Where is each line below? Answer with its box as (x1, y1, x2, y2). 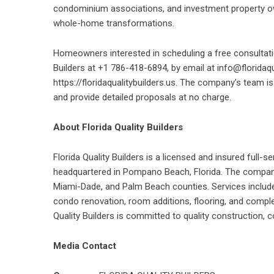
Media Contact (53, 240, 116, 251)
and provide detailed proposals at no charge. (53, 92, 231, 103)
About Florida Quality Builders (53, 122, 183, 133)
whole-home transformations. (53, 18, 174, 29)
